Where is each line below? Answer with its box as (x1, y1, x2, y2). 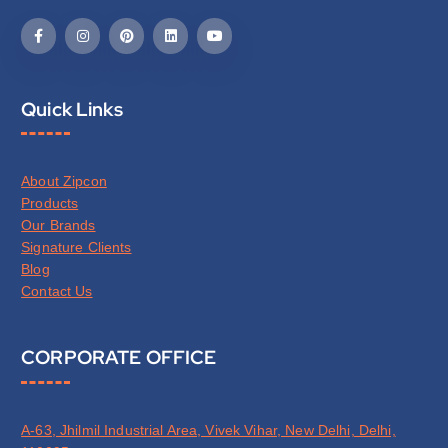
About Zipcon (21, 173, 107, 190)
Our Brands (21, 217, 96, 234)
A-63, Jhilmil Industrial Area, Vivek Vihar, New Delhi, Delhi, (21, 421, 396, 438)
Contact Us (21, 283, 93, 300)
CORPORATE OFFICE (21, 344, 217, 371)
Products (21, 195, 79, 212)
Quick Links (21, 95, 123, 122)
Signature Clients (21, 239, 132, 256)
